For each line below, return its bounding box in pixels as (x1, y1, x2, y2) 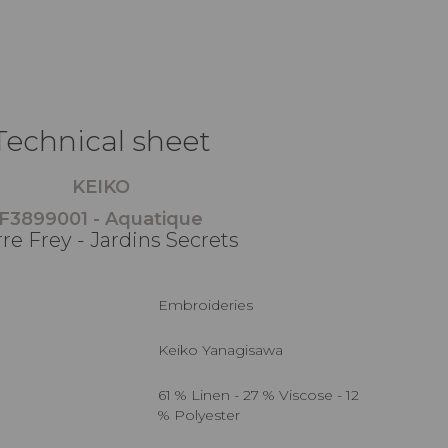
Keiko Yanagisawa (168, 340, 283, 359)
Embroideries (168, 295, 253, 314)
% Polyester (158, 405, 240, 424)
